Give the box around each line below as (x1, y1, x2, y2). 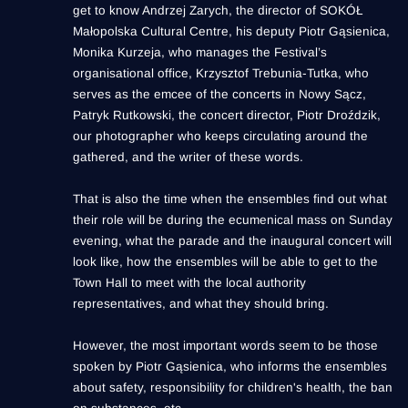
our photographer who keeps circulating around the (73, 129, 368, 144)
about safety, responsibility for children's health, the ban (73, 381, 393, 395)
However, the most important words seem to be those (73, 339, 378, 353)
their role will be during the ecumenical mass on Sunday (73, 213, 393, 228)
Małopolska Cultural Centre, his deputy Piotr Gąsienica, (73, 25, 390, 39)
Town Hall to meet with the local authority (73, 276, 306, 291)
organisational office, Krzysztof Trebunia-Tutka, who (73, 66, 369, 81)
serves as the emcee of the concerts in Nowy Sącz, (73, 87, 366, 102)
